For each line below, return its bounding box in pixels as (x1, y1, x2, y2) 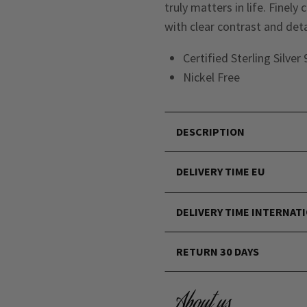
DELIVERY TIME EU (176, 164, 266, 179)
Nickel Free (183, 69, 240, 85)
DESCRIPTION (176, 124, 245, 138)
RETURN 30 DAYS (176, 245, 260, 259)
